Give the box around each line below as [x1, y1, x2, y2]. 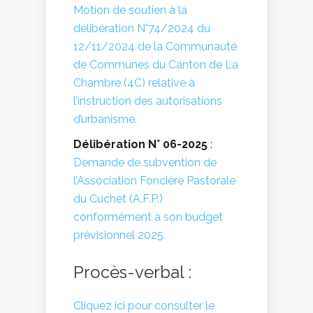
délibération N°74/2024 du [73, 21, 210, 35]
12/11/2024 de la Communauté [73, 39, 237, 53]
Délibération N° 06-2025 [73, 137, 208, 151]
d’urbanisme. [73, 112, 137, 126]
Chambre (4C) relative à [73, 75, 195, 89]
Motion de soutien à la [73, 3, 187, 17]
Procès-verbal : [73, 261, 191, 282]
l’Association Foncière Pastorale [73, 173, 235, 187]
